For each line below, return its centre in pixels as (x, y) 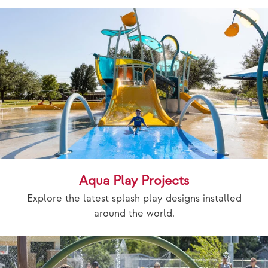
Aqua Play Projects (134, 181)
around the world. (134, 213)
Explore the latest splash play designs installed (134, 198)
